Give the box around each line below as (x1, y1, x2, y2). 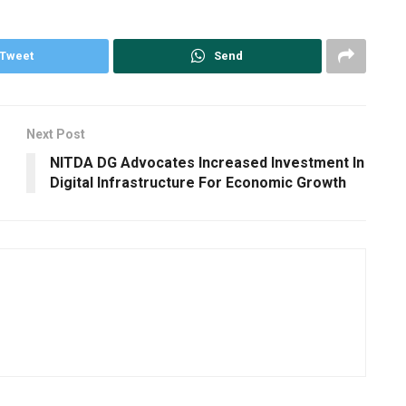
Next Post (26, 126, 85, 141)
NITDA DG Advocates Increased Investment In (50, 153, 364, 171)
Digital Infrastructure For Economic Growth (50, 173, 346, 191)
